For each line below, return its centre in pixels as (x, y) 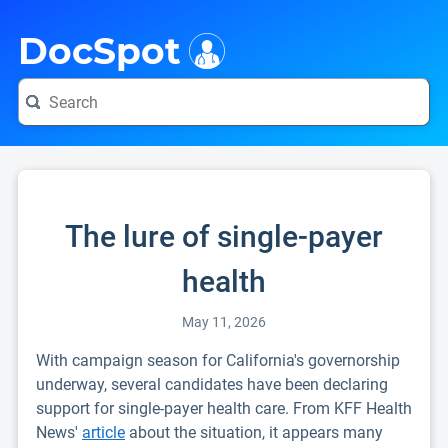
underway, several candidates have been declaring (212, 384)
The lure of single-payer (224, 236)
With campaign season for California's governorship (218, 360)
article (103, 432)
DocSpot (99, 51)
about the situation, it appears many (254, 432)
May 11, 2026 (224, 322)
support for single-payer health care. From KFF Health (224, 408)
